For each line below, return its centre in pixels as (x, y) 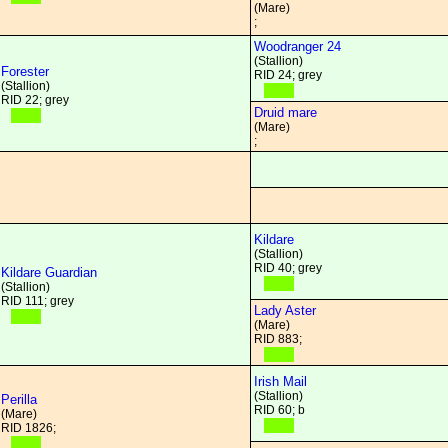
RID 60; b (279, 410)
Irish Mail (280, 381)
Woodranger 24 (297, 46)
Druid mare (285, 112)
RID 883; (278, 339)
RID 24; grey (288, 75)
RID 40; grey (288, 268)
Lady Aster (285, 310)
